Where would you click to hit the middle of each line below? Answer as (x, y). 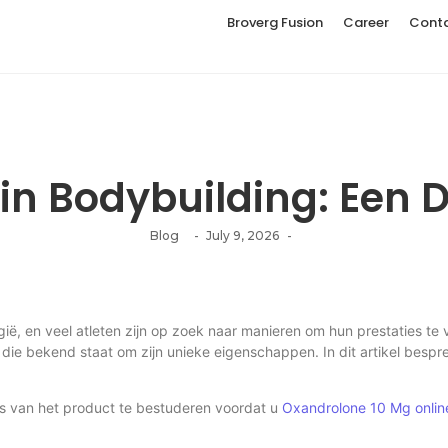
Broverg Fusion (275, 22)
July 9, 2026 (242, 235)
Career (366, 22)
